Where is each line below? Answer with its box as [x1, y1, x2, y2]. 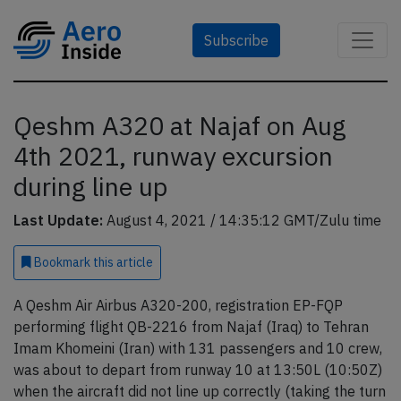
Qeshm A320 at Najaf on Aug [13, 109, 346, 142]
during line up [13, 170, 167, 203]
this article [93, 254, 153, 270]
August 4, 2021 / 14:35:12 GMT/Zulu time [103, 211, 381, 229]
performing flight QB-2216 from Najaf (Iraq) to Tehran [13, 318, 369, 336]
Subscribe [204, 31, 269, 49]
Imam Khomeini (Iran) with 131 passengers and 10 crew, [13, 339, 382, 357]
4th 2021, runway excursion [13, 140, 333, 173]
